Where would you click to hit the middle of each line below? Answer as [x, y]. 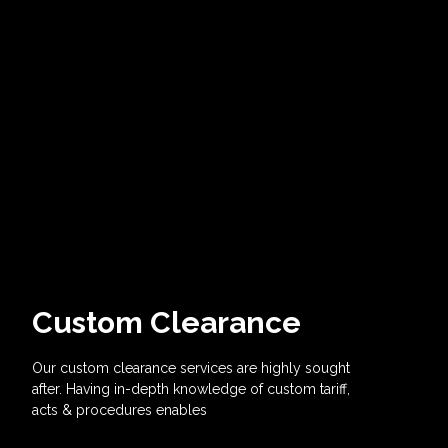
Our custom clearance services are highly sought [190, 368]
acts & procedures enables [119, 410]
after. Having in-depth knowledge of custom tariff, [190, 389]
